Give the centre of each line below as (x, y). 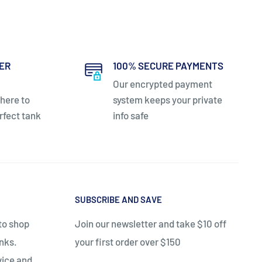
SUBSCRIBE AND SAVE (118, 200)
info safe (130, 116)
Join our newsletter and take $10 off (151, 223)
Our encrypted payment (162, 84)
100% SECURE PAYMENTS (168, 66)
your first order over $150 (128, 241)
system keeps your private (167, 100)
